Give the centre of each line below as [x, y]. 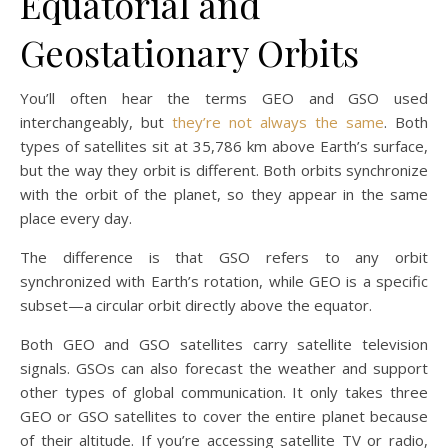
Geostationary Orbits [189, 52]
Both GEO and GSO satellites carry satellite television [224, 344]
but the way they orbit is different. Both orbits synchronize [224, 170]
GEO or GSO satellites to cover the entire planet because [224, 416]
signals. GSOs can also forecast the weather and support [224, 368]
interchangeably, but [96, 122]
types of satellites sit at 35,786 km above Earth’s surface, [224, 146]
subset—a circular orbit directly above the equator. [196, 305]
